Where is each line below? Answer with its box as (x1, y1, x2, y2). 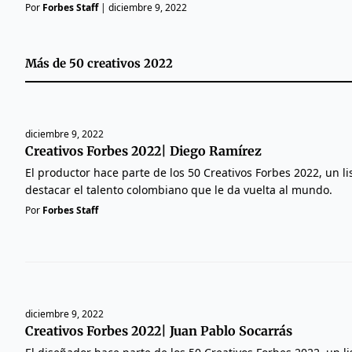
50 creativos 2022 (69, 55, 173, 71)
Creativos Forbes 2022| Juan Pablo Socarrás (25, 322, 292, 339)
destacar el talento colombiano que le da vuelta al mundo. (25, 181, 332, 197)
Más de (25, 55, 69, 71)
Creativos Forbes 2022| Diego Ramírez (25, 142, 262, 159)
